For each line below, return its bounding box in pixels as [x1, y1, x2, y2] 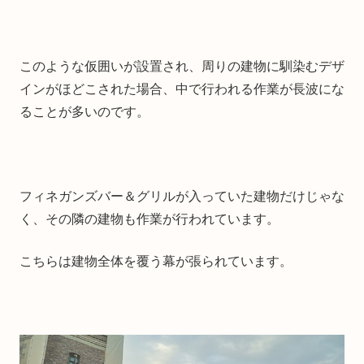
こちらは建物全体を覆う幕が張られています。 [19, 253, 292, 268]
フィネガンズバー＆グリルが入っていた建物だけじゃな [19, 188, 344, 203]
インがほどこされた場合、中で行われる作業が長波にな [19, 81, 344, 96]
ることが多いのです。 [19, 104, 149, 119]
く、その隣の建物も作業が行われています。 [19, 211, 279, 226]
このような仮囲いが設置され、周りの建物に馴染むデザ [19, 58, 344, 73]
